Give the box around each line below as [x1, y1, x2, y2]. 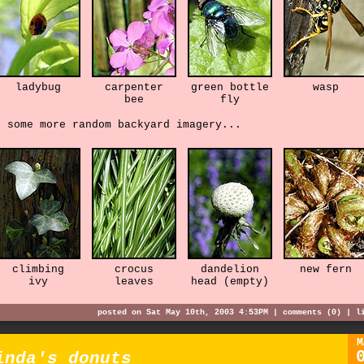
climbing [12, 263, 64, 276]
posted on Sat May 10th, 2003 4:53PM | [97, 307, 283, 317]
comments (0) [283, 307, 341, 317]
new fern [300, 263, 352, 276]
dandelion [201, 263, 259, 276]
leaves [115, 275, 154, 288]
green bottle [191, 80, 269, 93]
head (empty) [191, 275, 269, 288]
